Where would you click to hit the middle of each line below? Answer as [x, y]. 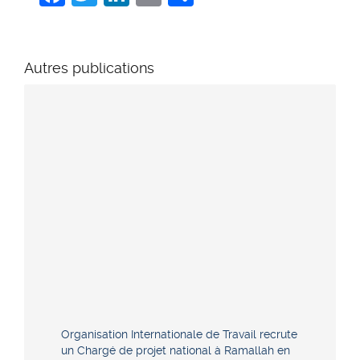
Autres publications [89, 68]
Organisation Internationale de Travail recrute [179, 334]
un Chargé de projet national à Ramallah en [176, 350]
